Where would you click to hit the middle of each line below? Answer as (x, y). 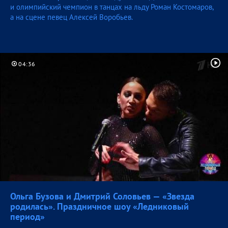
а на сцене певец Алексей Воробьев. (72, 17)
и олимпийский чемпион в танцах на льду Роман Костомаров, (112, 7)
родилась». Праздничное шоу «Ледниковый (99, 207)
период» (27, 217)
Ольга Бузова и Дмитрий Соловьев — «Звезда (102, 196)
